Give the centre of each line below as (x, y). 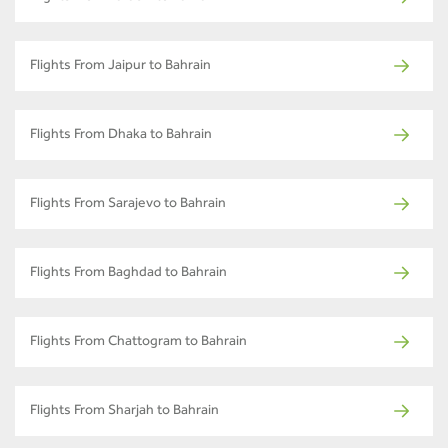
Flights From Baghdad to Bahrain (128, 274)
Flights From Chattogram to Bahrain (138, 343)
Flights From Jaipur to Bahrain (120, 67)
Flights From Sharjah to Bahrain (124, 412)
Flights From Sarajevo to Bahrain (128, 205)
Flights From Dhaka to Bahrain (121, 136)
